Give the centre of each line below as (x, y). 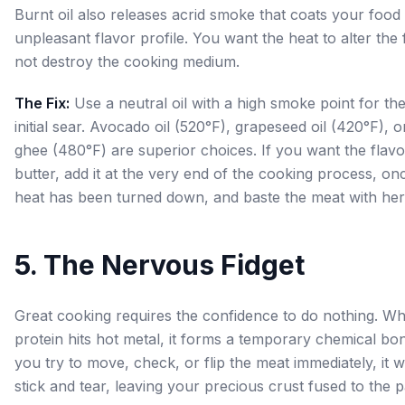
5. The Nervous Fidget (160, 265)
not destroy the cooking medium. (127, 61)
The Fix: (42, 103)
